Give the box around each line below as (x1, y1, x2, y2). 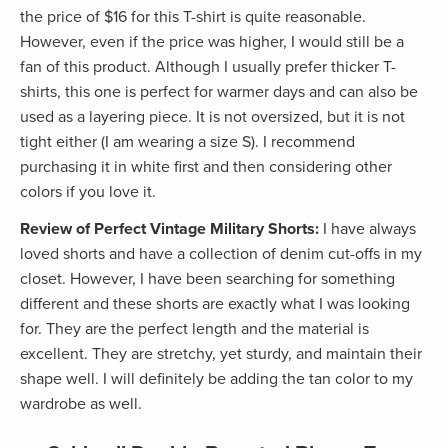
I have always (319, 218, 416, 239)
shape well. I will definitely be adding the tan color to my (20, 368, 413, 389)
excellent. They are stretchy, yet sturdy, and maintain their (20, 343, 422, 364)
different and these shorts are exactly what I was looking (20, 293, 410, 314)
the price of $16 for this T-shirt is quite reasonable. (20, 6, 366, 27)
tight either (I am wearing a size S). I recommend (20, 131, 355, 152)
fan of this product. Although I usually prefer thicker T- (20, 56, 396, 77)
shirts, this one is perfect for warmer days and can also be (20, 81, 418, 102)
